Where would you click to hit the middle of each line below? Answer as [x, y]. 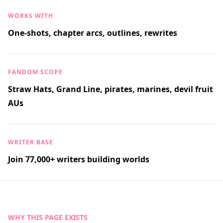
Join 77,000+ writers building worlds [79, 159]
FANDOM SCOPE [35, 72]
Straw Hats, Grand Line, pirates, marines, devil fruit [111, 89]
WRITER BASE [31, 142]
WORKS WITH [31, 16]
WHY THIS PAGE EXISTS [48, 217]
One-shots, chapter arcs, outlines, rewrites [93, 33]
